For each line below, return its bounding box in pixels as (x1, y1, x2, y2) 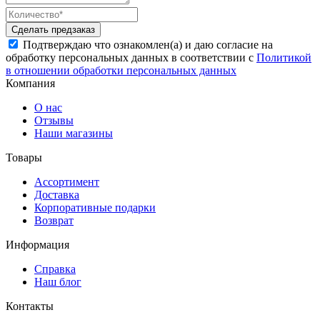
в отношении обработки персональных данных (6, 64, 236, 76)
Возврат (34, 214, 74, 226)
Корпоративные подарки (34, 201, 156, 214)
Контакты (6, 299, 54, 312)
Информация (6, 238, 69, 251)
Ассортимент (34, 175, 99, 188)
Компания (6, 76, 55, 89)
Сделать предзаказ (11, 24, 95, 35)
